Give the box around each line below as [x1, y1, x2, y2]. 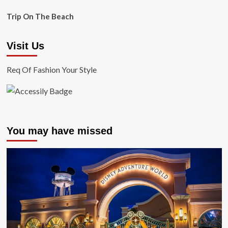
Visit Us [6, 40, 44, 51]
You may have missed [6, 125, 112, 137]
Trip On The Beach [6, 12, 74, 21]
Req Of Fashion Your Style [6, 65, 97, 74]
